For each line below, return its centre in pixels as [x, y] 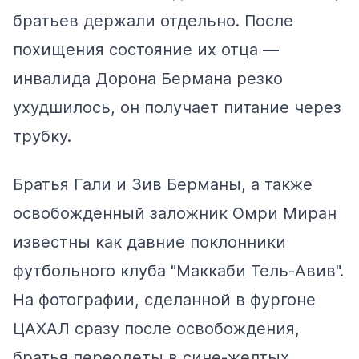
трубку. [42, 136]
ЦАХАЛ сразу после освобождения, [156, 329]
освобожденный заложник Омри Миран [175, 213]
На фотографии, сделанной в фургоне [164, 300]
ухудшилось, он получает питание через [177, 107]
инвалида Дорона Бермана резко [148, 79]
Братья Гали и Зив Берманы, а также [163, 184]
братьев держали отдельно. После [153, 21]
